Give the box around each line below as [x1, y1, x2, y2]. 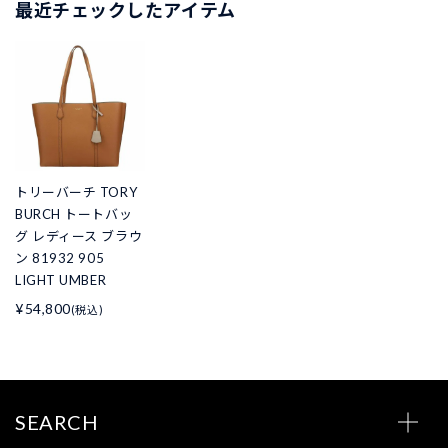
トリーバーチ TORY [15, 184, 138, 201]
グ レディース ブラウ [15, 228, 143, 245]
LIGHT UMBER [15, 272, 107, 289]
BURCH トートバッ [15, 206, 133, 223]
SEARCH [15, 410, 99, 435]
